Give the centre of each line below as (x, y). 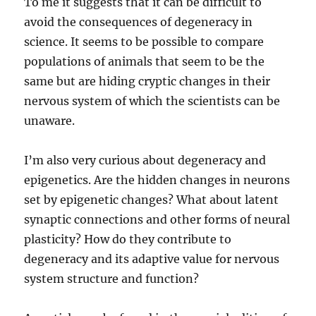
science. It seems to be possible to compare (144, 42)
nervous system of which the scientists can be (152, 101)
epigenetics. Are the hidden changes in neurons (157, 180)
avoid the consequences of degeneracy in (139, 22)
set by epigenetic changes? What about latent (152, 200)
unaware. (50, 121)
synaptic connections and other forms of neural (157, 220)
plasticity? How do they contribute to (128, 239)
